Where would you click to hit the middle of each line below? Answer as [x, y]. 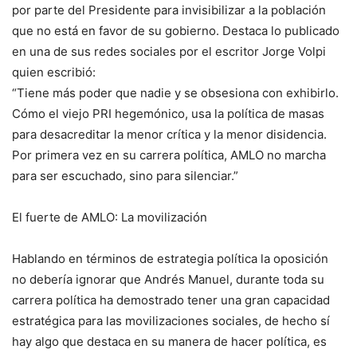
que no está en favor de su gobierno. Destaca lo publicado [176, 30]
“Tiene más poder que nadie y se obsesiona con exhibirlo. [175, 92]
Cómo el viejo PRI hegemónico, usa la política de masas [168, 113]
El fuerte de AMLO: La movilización [110, 217]
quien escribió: [54, 72]
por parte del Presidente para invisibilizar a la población [169, 10]
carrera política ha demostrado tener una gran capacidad [171, 300]
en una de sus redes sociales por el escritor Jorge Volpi [169, 51]
